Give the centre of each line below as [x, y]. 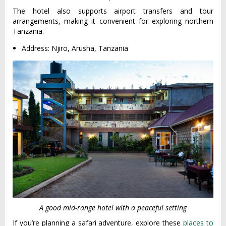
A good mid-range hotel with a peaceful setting [113, 207]
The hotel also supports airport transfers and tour [113, 11]
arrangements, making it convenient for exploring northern [113, 21]
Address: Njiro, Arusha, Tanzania [75, 48]
